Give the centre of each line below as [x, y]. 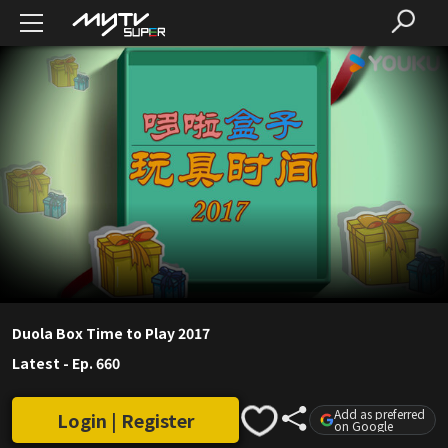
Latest [36, 363]
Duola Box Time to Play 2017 [111, 333]
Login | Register [125, 420]
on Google [363, 426]
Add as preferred [379, 414]
